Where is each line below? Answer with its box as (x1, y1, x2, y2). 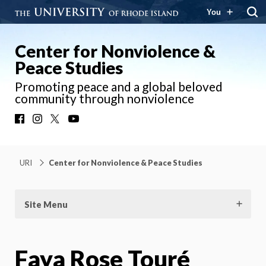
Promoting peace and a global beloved (15, 79, 223, 94)
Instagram (45, 113, 85, 129)
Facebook (27, 113, 65, 129)
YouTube (80, 113, 116, 129)
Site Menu (24, 199, 68, 210)
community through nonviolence (15, 91, 194, 106)
